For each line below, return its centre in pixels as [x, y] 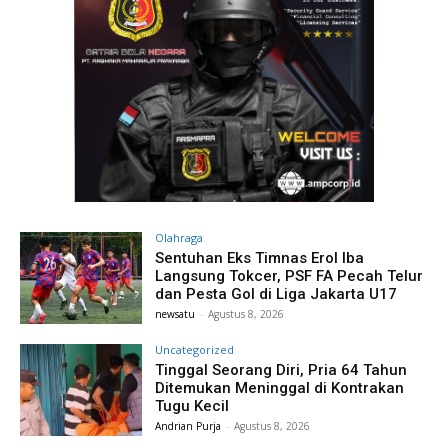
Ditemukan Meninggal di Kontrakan [280, 388]
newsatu [175, 314]
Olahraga [179, 238]
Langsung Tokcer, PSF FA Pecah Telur [289, 276]
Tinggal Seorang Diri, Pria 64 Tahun [281, 370]
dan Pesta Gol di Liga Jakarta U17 [276, 294]
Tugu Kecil [192, 406]
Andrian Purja [188, 426]
